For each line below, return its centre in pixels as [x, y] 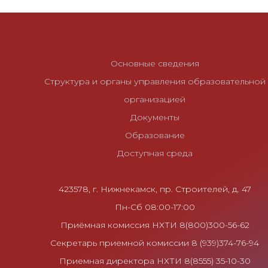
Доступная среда [155, 153]
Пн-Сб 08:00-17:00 [155, 207]
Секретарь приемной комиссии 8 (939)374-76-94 [155, 243]
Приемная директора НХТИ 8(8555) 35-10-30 [155, 261]
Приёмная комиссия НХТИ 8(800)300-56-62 [155, 225]
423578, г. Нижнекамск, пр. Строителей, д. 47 [155, 189]
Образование [155, 135]
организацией [155, 100]
